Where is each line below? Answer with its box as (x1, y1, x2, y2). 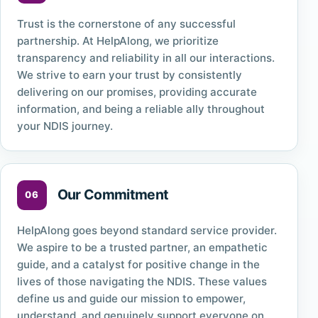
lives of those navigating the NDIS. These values (16, 274, 267, 288)
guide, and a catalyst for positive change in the (16, 257, 260, 271)
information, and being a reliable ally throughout (16, 102, 265, 116)
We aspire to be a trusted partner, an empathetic (16, 240, 268, 254)
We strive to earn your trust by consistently (16, 67, 242, 82)
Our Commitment (57, 186, 169, 204)
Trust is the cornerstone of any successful (16, 16, 236, 31)
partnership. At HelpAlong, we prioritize (16, 33, 219, 48)
